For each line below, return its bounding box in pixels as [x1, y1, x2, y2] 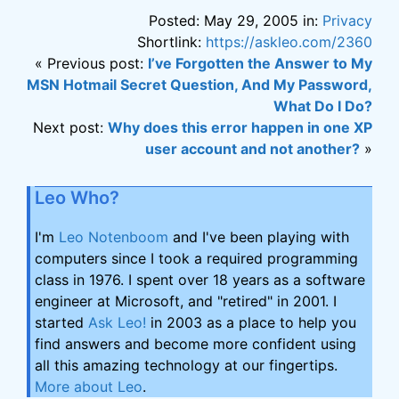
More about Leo [35, 378, 142, 395]
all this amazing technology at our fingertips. [35, 356, 338, 374]
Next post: [33, 118, 108, 136]
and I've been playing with [168, 228, 349, 246]
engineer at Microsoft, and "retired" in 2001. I [35, 292, 337, 310]
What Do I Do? [273, 97, 372, 115]
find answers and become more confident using [35, 335, 356, 353]
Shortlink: [137, 33, 206, 51]
